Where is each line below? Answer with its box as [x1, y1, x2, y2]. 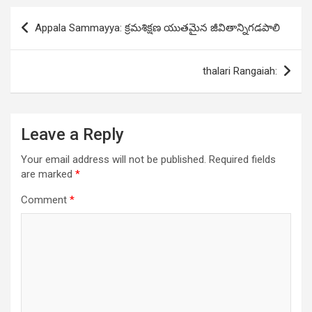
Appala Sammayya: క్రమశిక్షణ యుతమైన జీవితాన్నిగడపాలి [35, 22, 280, 35]
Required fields [209, 153, 276, 166]
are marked [21, 168, 75, 181]
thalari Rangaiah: [203, 65, 277, 78]
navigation [10, 29, 91, 50]
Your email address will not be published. [21, 153, 206, 166]
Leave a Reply [21, 125, 124, 145]
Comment [21, 194, 70, 207]
